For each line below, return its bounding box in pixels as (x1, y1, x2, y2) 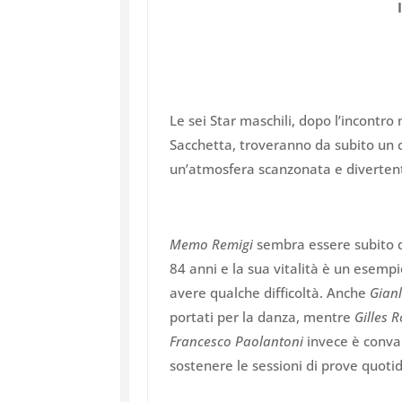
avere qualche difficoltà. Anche (170, 284, 371, 302)
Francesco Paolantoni (170, 332, 304, 351)
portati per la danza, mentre (170, 308, 355, 327)
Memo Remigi (170, 235, 258, 254)
